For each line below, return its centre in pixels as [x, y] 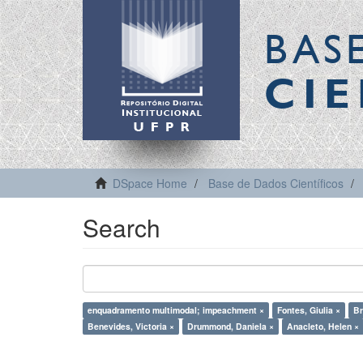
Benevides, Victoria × [131, 326]
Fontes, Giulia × [309, 310]
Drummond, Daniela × [231, 326]
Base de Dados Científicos [276, 183]
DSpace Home [150, 183]
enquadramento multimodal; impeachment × [176, 310]
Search [122, 227]
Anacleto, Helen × [323, 326]
